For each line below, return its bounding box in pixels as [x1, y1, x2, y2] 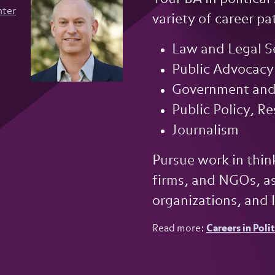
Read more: [152, 224, 206, 234]
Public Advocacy [172, 63, 274, 77]
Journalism [172, 124, 239, 137]
